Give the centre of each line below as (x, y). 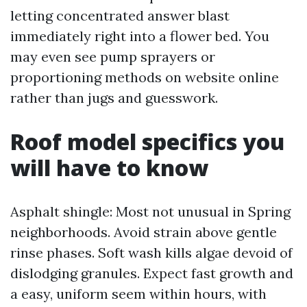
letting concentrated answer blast (120, 15)
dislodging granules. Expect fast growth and (152, 273)
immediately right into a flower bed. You (140, 36)
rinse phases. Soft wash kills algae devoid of (151, 253)
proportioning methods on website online (145, 77)
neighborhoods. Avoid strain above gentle (144, 232)
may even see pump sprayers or (113, 57)
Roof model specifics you (147, 142)
